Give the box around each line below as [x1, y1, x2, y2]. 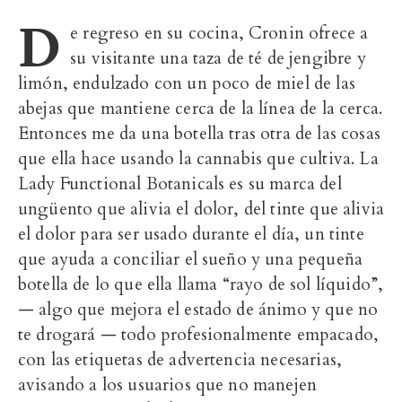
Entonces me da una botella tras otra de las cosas [18, 122, 380, 146]
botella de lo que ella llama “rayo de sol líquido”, [18, 273, 384, 297]
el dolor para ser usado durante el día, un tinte [18, 223, 364, 247]
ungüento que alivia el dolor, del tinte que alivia [18, 197, 385, 222]
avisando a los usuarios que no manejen [18, 373, 318, 398]
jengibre [284, 47, 353, 71]
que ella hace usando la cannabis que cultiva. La [18, 147, 379, 171]
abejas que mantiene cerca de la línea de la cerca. [18, 97, 383, 121]
